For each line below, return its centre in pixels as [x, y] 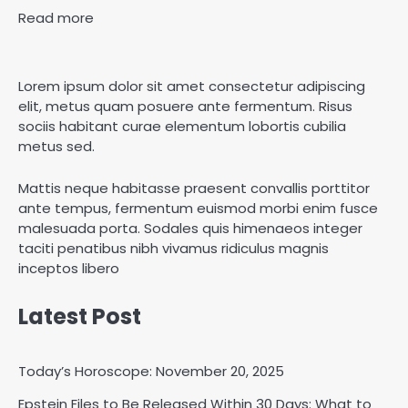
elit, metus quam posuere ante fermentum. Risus [185, 106]
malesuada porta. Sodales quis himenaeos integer [190, 228]
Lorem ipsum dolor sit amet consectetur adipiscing [192, 86]
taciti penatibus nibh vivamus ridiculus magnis [173, 248]
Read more [56, 18]
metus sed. [56, 146]
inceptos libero [69, 268]
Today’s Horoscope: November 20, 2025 [151, 371]
